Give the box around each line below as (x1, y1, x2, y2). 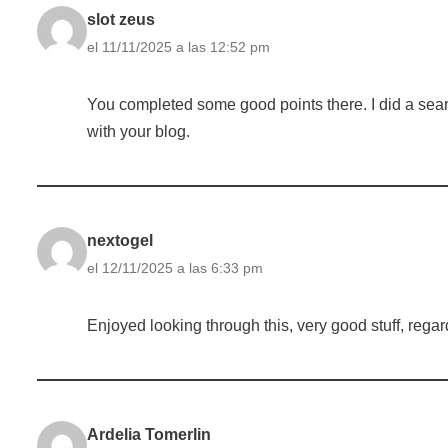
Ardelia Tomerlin (87, 425, 211, 443)
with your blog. (87, 122, 190, 140)
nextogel (87, 231, 153, 249)
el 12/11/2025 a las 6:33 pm (87, 259, 263, 276)
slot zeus (87, 10, 155, 28)
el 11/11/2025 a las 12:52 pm (87, 38, 270, 55)
